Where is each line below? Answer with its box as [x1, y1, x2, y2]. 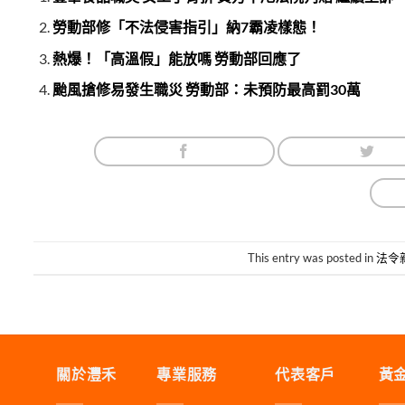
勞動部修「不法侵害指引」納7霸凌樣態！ [52, 18, 321, 36]
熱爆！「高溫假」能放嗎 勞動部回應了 [52, 49, 301, 67]
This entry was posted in [248, 250, 377, 265]
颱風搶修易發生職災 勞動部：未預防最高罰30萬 [52, 80, 361, 99]
